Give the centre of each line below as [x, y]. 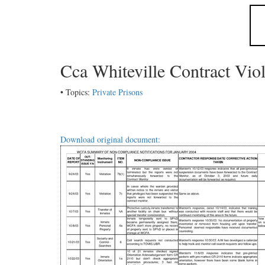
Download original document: [110, 140]
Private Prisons [117, 92]
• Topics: [76, 92]
